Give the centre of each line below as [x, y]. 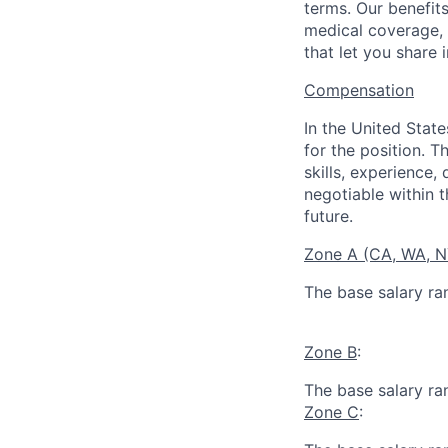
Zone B [330, 352]
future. [328, 216]
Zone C [331, 412]
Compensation [359, 90]
